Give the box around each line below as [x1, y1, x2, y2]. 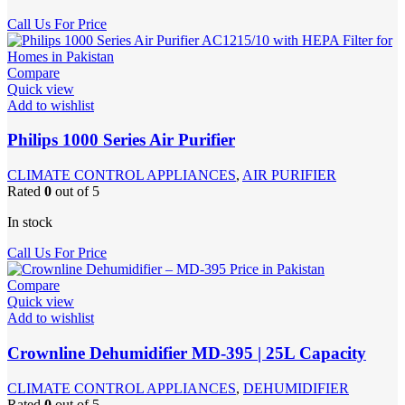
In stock [7, 214, 52, 231]
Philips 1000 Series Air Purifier [7, 130, 235, 150]
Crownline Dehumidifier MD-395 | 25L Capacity [7, 343, 366, 363]
